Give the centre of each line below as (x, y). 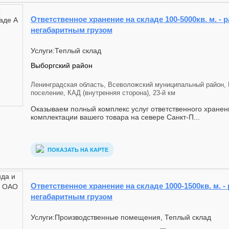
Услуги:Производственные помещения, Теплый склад (121, 217)
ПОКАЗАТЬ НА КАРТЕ (77, 150)
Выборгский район (62, 65)
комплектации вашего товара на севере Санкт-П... (115, 117)
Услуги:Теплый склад (66, 51)
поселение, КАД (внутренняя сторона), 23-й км (103, 93)
